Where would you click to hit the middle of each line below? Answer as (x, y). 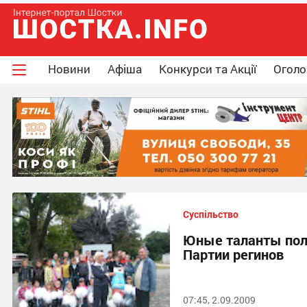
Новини (69, 69)
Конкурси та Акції (208, 69)
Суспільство (211, 214)
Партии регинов (233, 255)
